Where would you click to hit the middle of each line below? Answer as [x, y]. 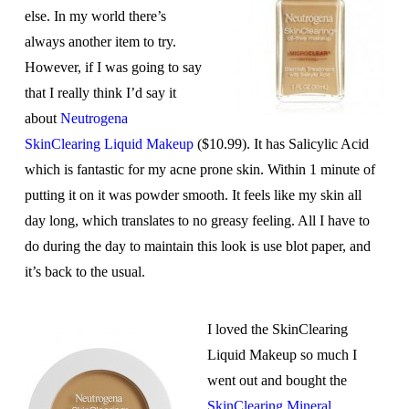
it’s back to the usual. [84, 272]
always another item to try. [100, 42]
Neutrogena [94, 119]
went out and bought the [278, 380]
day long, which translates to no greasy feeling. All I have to [197, 221]
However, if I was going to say [113, 68]
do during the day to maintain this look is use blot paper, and [197, 246]
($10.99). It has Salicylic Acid [281, 144]
